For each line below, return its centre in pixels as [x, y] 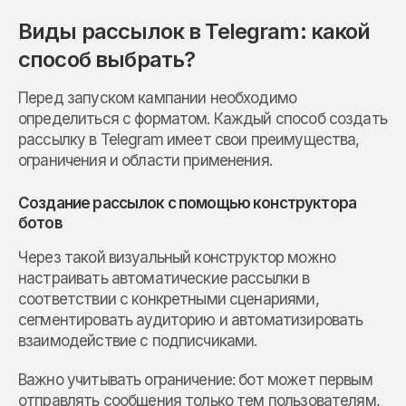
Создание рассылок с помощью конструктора [187, 203]
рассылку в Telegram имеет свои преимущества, [189, 140]
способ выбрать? [107, 60]
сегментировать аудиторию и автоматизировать [191, 320]
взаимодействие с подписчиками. [138, 341]
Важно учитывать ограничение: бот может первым [195, 380]
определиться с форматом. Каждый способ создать [203, 119]
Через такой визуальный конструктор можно [177, 258]
